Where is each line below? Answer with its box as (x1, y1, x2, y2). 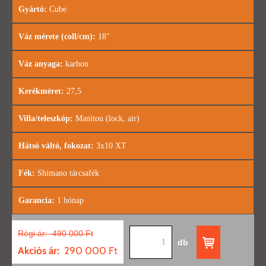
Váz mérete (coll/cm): (18, 32, 96, 41)
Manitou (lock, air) (73, 114, 140, 123)
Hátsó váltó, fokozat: (18, 141, 94, 150)
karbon (63, 59, 88, 68)
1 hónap (55, 196, 84, 205)
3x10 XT (94, 141, 126, 150)
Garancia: (18, 196, 55, 205)
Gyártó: (18, 5, 47, 14)
